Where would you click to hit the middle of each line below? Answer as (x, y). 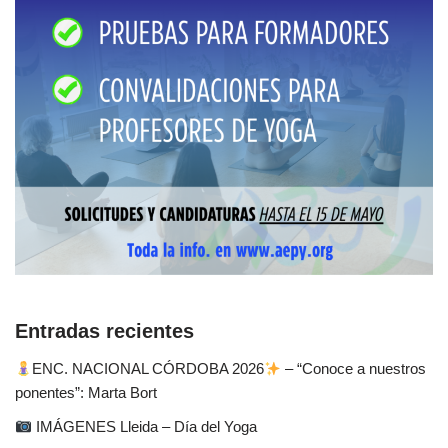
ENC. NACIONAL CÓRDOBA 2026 (148, 369)
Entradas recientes (104, 331)
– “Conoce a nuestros (354, 369)
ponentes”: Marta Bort (86, 393)
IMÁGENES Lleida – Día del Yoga (145, 427)
